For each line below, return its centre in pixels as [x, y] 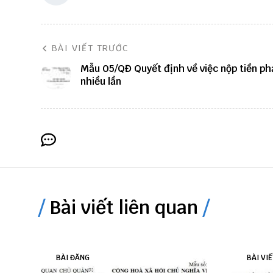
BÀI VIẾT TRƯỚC [90, 48]
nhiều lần [101, 82]
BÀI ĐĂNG [73, 258]
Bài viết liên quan [124, 208]
